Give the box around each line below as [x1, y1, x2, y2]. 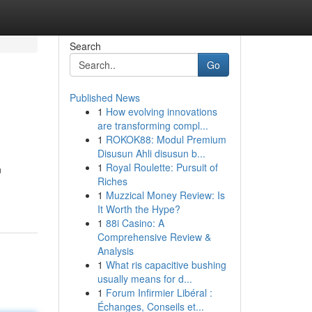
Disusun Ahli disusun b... [97, 146, 205, 160]
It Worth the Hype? [97, 202, 180, 216]
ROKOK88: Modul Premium [105, 132, 226, 146]
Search [69, 39, 101, 53]
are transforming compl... [97, 118, 208, 132]
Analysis [97, 244, 134, 258]
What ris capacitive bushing [105, 258, 226, 272]
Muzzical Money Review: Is [105, 188, 225, 202]
